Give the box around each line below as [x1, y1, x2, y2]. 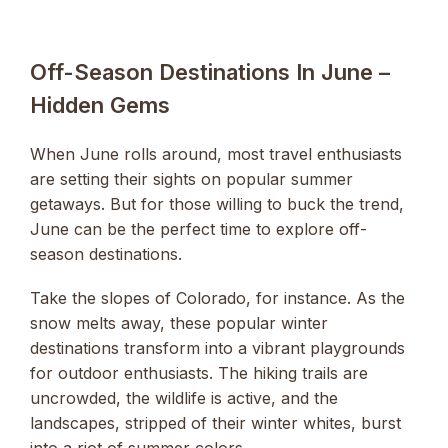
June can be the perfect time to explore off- [30, 218, 367, 239]
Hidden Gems [30, 91, 170, 118]
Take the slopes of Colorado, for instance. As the [30, 288, 405, 309]
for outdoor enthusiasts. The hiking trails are [30, 363, 368, 384]
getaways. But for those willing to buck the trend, [30, 193, 404, 214]
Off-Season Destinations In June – [30, 58, 390, 85]
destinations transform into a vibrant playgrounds [30, 338, 405, 359]
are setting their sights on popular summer [30, 168, 353, 189]
